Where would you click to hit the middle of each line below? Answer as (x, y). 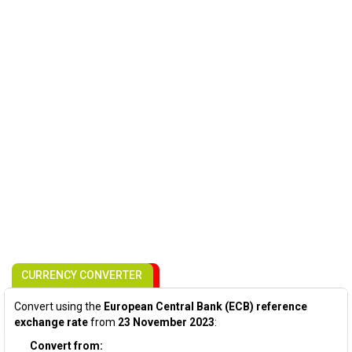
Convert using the (59, 306)
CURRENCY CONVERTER (82, 275)
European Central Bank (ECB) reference (205, 306)
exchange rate (51, 322)
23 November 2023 (166, 322)
